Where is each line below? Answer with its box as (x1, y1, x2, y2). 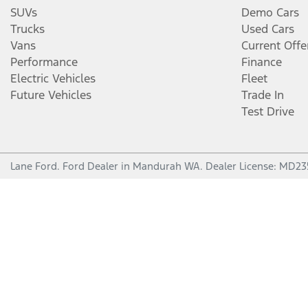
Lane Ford (10, 159, 57, 173)
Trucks (10, 21, 45, 36)
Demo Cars (241, 5, 299, 20)
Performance (10, 54, 78, 69)
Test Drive (241, 104, 294, 119)
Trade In (241, 87, 284, 102)
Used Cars (241, 21, 294, 36)
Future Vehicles (10, 87, 91, 102)
